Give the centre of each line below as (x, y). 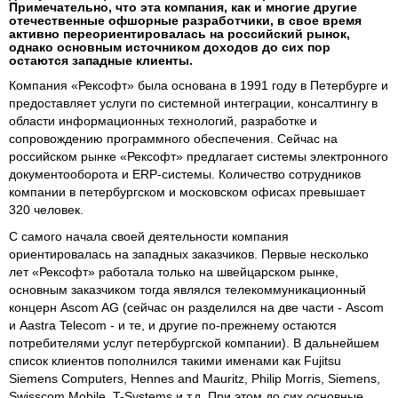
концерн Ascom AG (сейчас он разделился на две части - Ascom (196, 307)
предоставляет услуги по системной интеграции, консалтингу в (193, 103)
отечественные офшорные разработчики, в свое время (185, 20)
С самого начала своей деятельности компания (149, 236)
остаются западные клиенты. (101, 60)
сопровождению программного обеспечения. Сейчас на (173, 138)
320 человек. (46, 209)
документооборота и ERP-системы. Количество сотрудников (185, 174)
